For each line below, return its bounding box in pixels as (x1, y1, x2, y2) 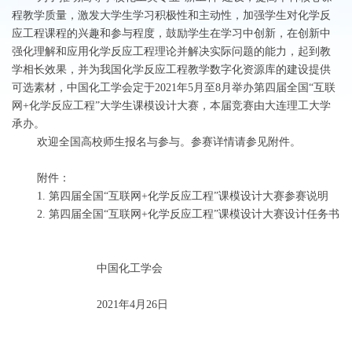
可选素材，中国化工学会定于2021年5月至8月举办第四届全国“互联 (12, 82, 335, 93)
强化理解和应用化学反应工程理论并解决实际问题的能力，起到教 (12, 46, 331, 57)
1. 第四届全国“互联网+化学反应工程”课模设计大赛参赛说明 (12, 190, 328, 202)
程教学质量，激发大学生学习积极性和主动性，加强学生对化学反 (12, 9, 331, 21)
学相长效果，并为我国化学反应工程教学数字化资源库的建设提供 (12, 64, 331, 75)
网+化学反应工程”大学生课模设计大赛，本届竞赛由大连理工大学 (12, 100, 331, 112)
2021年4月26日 (12, 299, 168, 310)
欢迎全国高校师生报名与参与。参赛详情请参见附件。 (12, 136, 301, 148)
